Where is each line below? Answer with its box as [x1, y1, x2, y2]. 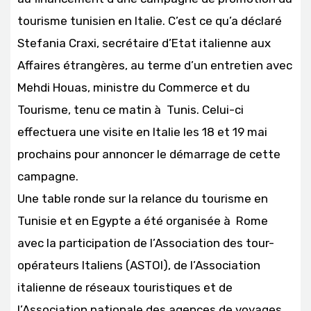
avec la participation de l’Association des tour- [17, 236, 274, 250]
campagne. [17, 169, 78, 183]
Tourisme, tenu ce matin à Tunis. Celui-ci [17, 103, 244, 117]
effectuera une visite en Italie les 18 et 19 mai [17, 125, 267, 139]
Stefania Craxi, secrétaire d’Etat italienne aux [17, 36, 271, 50]
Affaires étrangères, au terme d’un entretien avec [17, 58, 292, 72]
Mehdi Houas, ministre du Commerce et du [17, 81, 250, 94]
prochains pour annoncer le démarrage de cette [17, 147, 280, 161]
